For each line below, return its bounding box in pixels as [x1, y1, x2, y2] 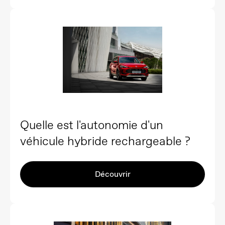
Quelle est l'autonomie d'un [20, 117, 163, 133]
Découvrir [94, 168, 131, 179]
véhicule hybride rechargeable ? [20, 133, 190, 149]
